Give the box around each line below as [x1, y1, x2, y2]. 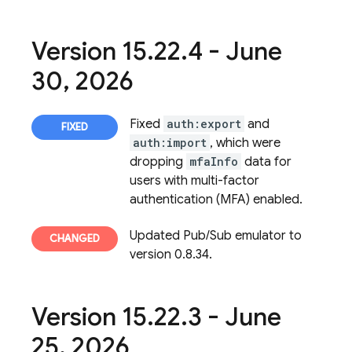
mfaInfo [189, 154, 238, 169]
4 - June [188, 35, 282, 67]
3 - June [188, 301, 281, 332]
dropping [130, 154, 186, 170]
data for [241, 154, 291, 170]
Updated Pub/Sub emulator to [130, 228, 302, 244]
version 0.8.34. [130, 247, 212, 262]
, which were [210, 135, 280, 151]
